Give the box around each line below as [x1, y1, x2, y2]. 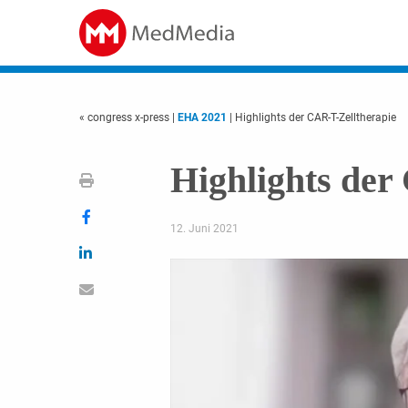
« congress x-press [79, 111, 172, 124]
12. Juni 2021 [169, 222, 239, 235]
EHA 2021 [178, 111, 227, 124]
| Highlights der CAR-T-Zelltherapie [227, 111, 396, 124]
